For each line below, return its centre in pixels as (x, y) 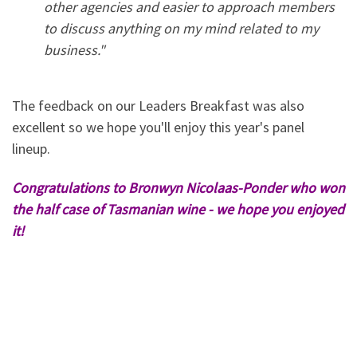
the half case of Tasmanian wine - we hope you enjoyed (178, 210)
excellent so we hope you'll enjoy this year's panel (158, 127)
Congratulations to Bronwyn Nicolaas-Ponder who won (178, 188)
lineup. (31, 148)
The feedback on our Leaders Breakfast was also (158, 105)
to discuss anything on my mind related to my (181, 29)
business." (75, 50)
